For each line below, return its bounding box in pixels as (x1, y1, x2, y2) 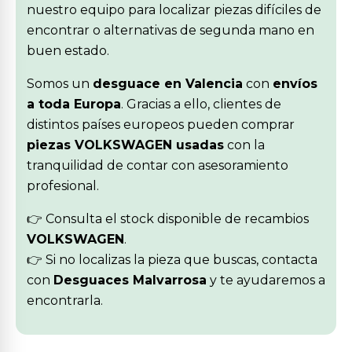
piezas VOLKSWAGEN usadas (27, 137, 224, 152)
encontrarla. (27, 293, 103, 308)
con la (224, 137, 265, 152)
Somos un (27, 76, 93, 91)
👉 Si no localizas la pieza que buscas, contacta (27, 252, 317, 267)
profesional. (27, 178, 99, 193)
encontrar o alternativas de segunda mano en (27, 23, 314, 38)
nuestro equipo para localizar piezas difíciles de (27, 2, 321, 17)
